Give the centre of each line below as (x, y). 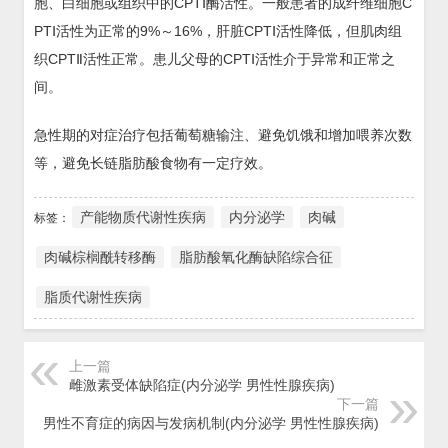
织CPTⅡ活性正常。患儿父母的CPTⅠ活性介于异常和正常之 (214, 59)
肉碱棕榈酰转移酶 (100, 257)
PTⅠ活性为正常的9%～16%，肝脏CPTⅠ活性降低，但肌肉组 (218, 31)
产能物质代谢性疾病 (143, 217)
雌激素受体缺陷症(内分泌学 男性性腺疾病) (202, 385)
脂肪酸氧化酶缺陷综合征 (256, 257)
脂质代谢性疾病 (93, 297)
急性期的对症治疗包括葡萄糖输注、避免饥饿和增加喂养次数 (223, 135)
